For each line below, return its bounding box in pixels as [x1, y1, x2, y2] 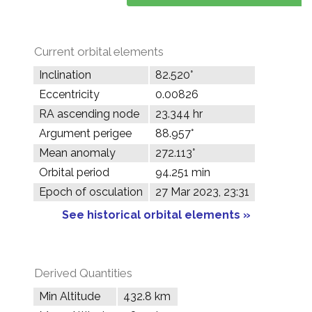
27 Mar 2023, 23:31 [155, 185, 249, 198]
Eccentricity [39, 88, 100, 101]
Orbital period [39, 166, 109, 179]
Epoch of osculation [39, 185, 143, 198]
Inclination [39, 68, 91, 81]
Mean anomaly [39, 146, 116, 159]
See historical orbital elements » [61, 208, 251, 221]
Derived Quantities [34, 266, 132, 280]
